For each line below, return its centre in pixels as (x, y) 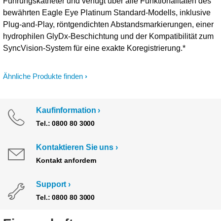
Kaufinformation (66, 110)
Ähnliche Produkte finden (43, 76)
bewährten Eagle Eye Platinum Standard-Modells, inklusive (107, 13)
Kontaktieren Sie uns (75, 147)
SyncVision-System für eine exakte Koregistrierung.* (94, 48)
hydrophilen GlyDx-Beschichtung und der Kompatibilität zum (108, 36)
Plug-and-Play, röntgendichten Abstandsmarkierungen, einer (108, 24)
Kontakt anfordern (67, 160)
